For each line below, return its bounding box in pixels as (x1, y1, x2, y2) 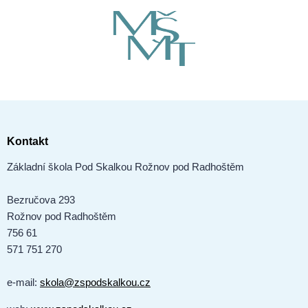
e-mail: (7, 276, 40, 288)
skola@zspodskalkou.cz (40, 276, 151, 288)
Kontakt (7, 135, 48, 147)
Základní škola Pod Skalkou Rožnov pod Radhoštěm (7, 161, 244, 173)
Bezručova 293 (7, 194, 75, 206)
